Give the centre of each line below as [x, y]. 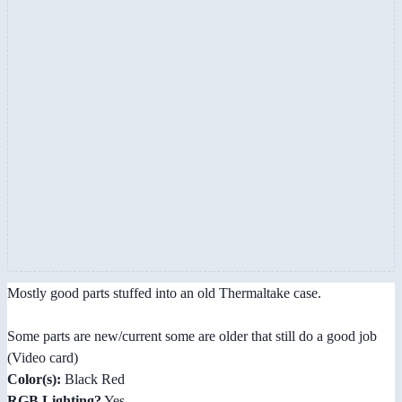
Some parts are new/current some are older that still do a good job [192, 336]
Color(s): [34, 379]
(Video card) [43, 357]
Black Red [93, 379]
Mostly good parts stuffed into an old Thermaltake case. [164, 293]
